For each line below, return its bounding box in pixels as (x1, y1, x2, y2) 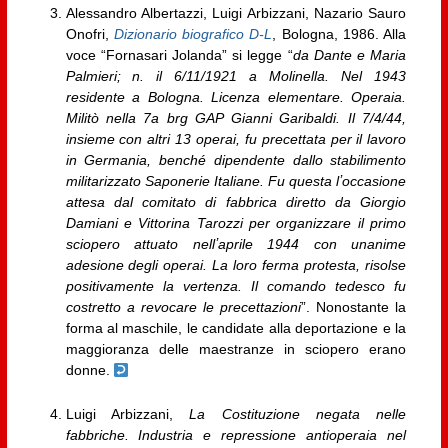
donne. (65, 362, 114, 379)
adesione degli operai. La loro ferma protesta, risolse (65, 257, 407, 274)
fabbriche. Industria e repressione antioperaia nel (65, 426, 407, 443)
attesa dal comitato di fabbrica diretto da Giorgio (65, 194, 407, 211)
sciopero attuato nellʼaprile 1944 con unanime (65, 236, 407, 253)
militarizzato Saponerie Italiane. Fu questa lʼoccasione (65, 173, 407, 190)
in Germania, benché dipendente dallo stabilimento (65, 152, 407, 169)
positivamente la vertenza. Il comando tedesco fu (65, 278, 407, 295)
